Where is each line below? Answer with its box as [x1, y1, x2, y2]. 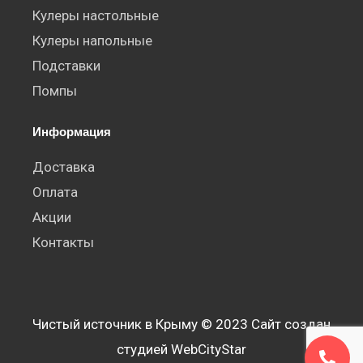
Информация [32, 124, 111, 139]
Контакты [32, 234, 94, 251]
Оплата [32, 184, 78, 201]
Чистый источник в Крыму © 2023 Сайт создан [32, 316, 331, 333]
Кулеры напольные [32, 32, 152, 49]
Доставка [32, 159, 95, 176]
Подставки [32, 58, 100, 75]
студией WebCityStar [117, 341, 246, 358]
